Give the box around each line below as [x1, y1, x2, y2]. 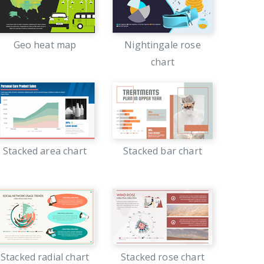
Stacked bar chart [123, 144, 202, 157]
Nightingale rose [124, 38, 201, 51]
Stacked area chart [3, 144, 87, 157]
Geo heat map [13, 38, 77, 51]
